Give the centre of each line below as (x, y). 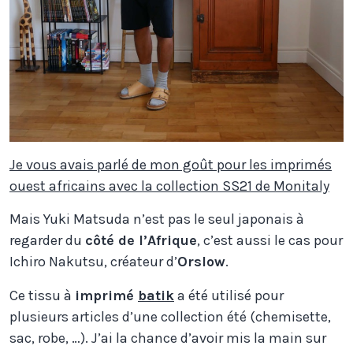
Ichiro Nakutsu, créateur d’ (93, 262)
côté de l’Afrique (141, 241)
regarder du (47, 241)
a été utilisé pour (229, 296)
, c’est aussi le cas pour (270, 241)
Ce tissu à (42, 296)
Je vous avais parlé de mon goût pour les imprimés (171, 164)
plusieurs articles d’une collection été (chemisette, (170, 317)
